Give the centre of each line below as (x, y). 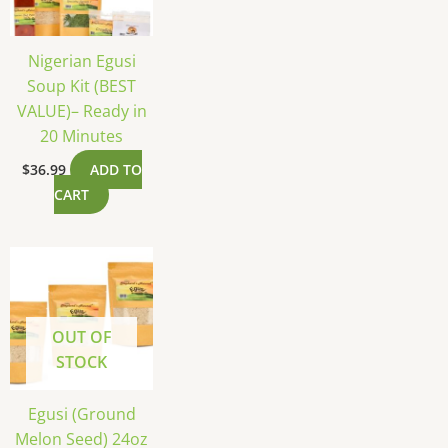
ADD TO (115, 169)
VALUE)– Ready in (81, 110)
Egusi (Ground (81, 414)
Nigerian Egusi (81, 60)
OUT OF (81, 337)
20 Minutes (82, 135)
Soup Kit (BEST (82, 85)
